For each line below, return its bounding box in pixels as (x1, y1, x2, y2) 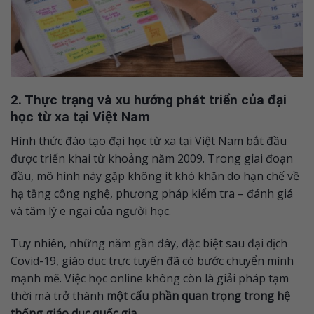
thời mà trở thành (11, 287, 107, 303)
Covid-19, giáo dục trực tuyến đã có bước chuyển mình (11, 252, 294, 268)
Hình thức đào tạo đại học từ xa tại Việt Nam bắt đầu (11, 132, 287, 149)
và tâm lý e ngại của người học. (11, 203, 171, 219)
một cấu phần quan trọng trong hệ (107, 287, 290, 303)
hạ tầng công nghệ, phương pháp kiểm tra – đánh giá (11, 185, 293, 201)
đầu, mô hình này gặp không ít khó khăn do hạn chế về (11, 168, 299, 184)
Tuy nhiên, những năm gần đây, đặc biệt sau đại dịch (11, 235, 287, 251)
